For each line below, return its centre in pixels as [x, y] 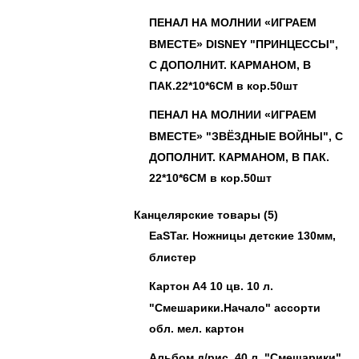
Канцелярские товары [197, 215]
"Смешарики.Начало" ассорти [235, 307]
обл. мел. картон [196, 328]
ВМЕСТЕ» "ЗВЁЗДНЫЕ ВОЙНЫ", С [246, 136]
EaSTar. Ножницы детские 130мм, [242, 236]
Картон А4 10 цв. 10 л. [211, 286]
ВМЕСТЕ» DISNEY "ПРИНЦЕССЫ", [244, 44]
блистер [173, 257]
